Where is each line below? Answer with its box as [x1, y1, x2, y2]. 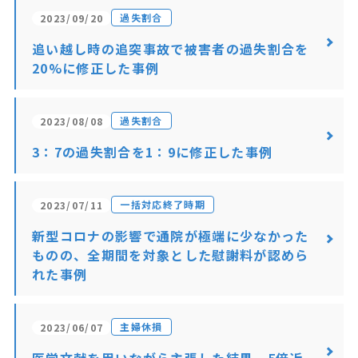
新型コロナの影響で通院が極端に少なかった [31, 226, 309, 245]
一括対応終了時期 [120, 197, 206, 211]
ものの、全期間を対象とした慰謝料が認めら [31, 245, 309, 265]
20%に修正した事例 [31, 58, 160, 78]
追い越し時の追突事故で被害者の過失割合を [31, 39, 309, 58]
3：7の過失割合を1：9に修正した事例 [31, 142, 273, 161]
